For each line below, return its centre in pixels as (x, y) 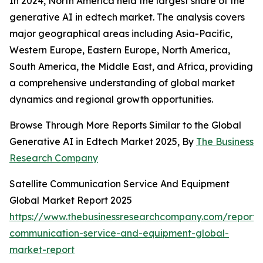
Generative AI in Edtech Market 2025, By (103, 142)
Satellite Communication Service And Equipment (119, 184)
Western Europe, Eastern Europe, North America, (120, 50)
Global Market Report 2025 (71, 200)
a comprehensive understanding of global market (122, 83)
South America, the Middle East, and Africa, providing (131, 67)
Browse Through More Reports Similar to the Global (125, 125)
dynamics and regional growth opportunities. (111, 100)
